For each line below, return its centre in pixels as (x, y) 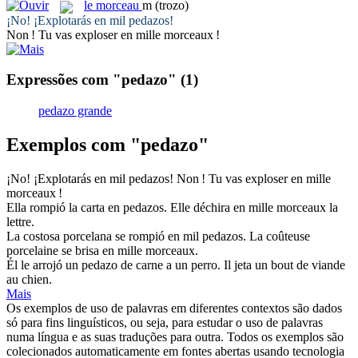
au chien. (29, 279)
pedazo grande (75, 110)
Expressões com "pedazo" (91, 80)
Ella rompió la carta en (65, 207)
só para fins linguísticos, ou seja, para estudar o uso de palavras (165, 322)
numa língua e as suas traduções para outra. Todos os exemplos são (175, 336)
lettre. (20, 221)
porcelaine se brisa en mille (76, 250)
